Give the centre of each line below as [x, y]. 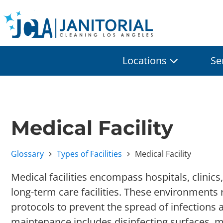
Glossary [27, 154]
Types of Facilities [89, 154]
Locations [145, 60]
